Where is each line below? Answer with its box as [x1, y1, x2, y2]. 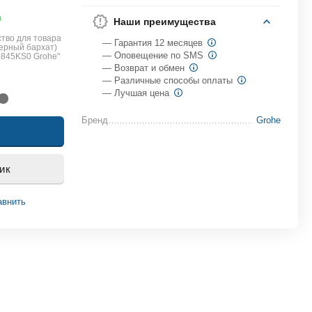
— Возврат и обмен [102, 63, 188, 73]
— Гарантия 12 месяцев [102, 38, 206, 48]
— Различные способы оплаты [102, 75, 236, 86]
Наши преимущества [114, 16, 217, 27]
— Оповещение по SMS [102, 50, 207, 61]
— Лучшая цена [102, 88, 173, 98]
